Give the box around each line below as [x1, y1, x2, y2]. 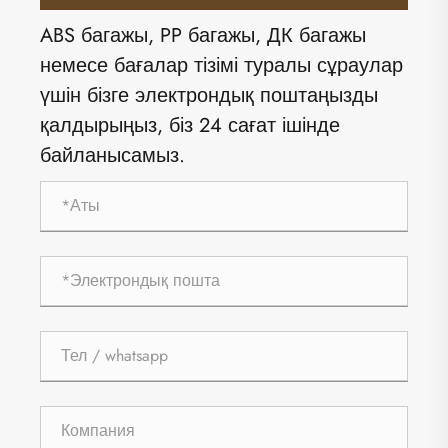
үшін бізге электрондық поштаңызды [40, 80, 378, 110]
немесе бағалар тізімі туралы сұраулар [40, 50, 403, 80]
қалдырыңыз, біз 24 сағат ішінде [40, 110, 340, 140]
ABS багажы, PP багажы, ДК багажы [40, 20, 366, 50]
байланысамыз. [40, 140, 185, 170]
